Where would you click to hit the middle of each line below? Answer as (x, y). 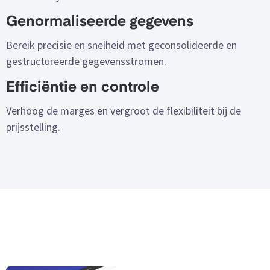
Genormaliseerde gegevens (100, 22)
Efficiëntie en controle (83, 88)
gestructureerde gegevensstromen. (86, 61)
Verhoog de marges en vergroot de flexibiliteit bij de (124, 110)
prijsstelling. (33, 127)
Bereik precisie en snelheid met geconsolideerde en (121, 45)
